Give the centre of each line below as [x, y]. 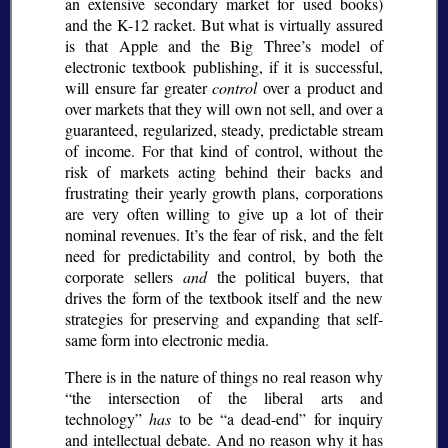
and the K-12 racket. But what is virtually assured [224, 25]
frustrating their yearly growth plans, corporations [224, 193]
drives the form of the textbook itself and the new [224, 298]
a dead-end [263, 419]
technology [100, 419]
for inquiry [345, 419]
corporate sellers [124, 277]
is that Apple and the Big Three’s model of [224, 46]
